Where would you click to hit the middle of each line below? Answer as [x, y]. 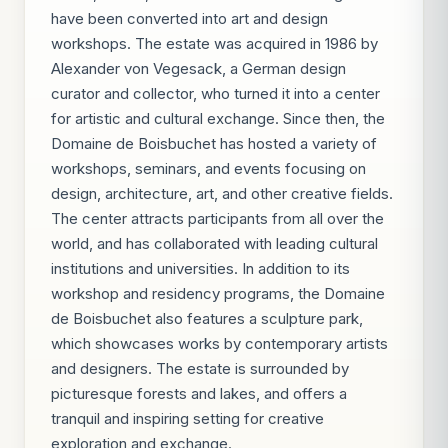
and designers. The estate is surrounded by [200, 368]
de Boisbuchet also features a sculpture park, [207, 318]
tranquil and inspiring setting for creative [187, 418]
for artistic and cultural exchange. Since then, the [218, 118]
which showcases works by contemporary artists [219, 343]
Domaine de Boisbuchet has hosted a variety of [214, 143]
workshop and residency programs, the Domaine [218, 293]
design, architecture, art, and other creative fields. [222, 193]
